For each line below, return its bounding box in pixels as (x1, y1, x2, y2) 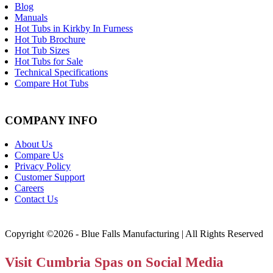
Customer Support (15, 171, 85, 182)
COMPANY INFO (5, 114, 97, 127)
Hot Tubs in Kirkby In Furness (15, 23, 133, 34)
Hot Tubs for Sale (15, 55, 83, 66)
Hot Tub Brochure (15, 34, 85, 44)
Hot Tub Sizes (15, 44, 69, 55)
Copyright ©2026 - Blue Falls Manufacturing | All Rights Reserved (5, 228, 263, 239)
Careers (15, 182, 44, 193)
